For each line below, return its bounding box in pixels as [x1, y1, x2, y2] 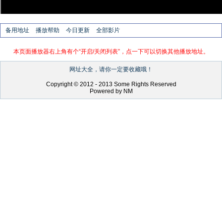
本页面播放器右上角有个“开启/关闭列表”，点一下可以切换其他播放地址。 [13, 48, 209, 55]
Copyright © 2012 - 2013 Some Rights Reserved [46, 81, 176, 88]
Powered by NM [89, 88, 133, 95]
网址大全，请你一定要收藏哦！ [69, 66, 153, 73]
